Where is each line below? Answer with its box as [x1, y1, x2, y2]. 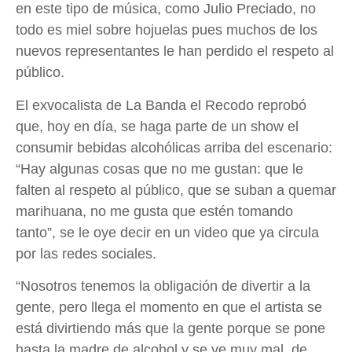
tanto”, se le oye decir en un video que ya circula [16, 224, 319, 240]
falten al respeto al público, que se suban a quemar [16, 181, 336, 198]
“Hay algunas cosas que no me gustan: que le [16, 160, 303, 177]
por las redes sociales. [16, 245, 156, 262]
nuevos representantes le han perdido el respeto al [16, 43, 334, 60]
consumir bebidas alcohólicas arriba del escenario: [16, 139, 332, 156]
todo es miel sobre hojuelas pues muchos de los [16, 22, 317, 38]
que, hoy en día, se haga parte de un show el [16, 118, 299, 134]
